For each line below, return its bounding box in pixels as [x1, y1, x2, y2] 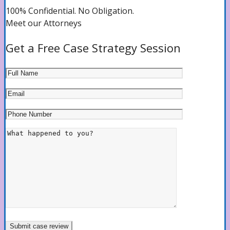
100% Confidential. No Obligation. [6, 5, 134, 16]
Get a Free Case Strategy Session [6, 40, 181, 55]
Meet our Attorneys [6, 17, 82, 29]
